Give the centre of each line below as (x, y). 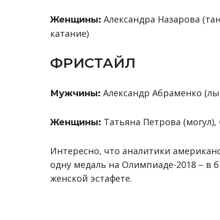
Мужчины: (77, 93)
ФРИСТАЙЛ (93, 63)
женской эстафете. (91, 178)
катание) (69, 33)
